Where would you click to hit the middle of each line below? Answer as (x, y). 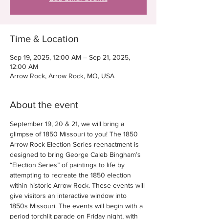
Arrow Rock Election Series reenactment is (75, 144)
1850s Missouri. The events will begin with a (77, 206)
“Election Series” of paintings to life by (68, 165)
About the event (44, 105)
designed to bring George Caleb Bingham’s (76, 154)
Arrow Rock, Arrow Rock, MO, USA (62, 76)
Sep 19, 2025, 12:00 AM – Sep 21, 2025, (70, 57)
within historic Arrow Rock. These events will (78, 185)
